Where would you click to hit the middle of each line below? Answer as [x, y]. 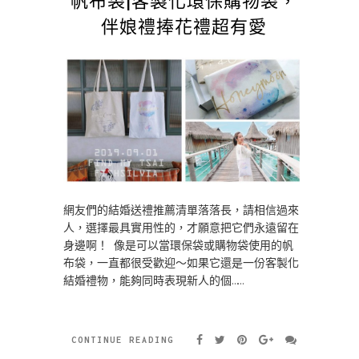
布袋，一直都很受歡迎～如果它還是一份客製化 [181, 264]
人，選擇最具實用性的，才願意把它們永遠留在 [181, 228]
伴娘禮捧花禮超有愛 [184, 25]
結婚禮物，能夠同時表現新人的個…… [153, 281]
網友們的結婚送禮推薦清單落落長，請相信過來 [181, 211]
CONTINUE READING [123, 340]
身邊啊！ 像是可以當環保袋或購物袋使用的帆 [178, 246]
